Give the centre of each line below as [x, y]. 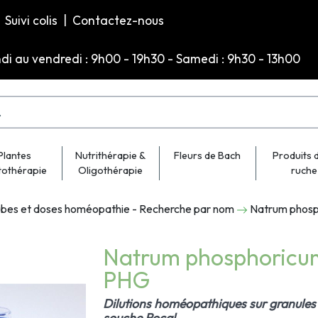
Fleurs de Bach [208, 156]
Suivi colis [33, 21]
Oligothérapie [111, 171]
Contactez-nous [118, 21]
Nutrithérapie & [111, 156]
